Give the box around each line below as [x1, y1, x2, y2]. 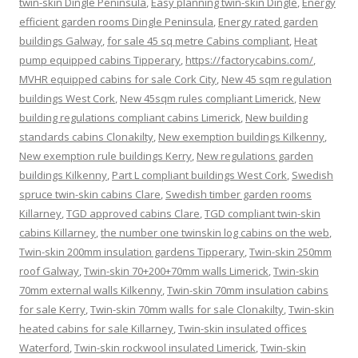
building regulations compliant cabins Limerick [19, 109, 241, 125]
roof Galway [19, 263, 79, 278]
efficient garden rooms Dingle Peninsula [19, 14, 213, 29]
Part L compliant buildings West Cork [112, 167, 287, 182]
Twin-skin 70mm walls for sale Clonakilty [90, 301, 284, 316]
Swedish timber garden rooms [165, 186, 312, 201]
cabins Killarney [19, 225, 96, 240]
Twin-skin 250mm [249, 244, 332, 259]
